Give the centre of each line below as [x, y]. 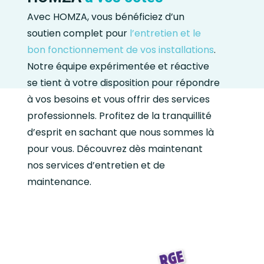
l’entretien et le [164, 34]
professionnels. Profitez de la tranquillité [120, 116]
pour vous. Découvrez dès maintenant [115, 149]
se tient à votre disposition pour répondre [124, 83]
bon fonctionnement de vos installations [121, 50]
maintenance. [60, 182]
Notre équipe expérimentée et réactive [118, 67]
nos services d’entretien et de [96, 166]
